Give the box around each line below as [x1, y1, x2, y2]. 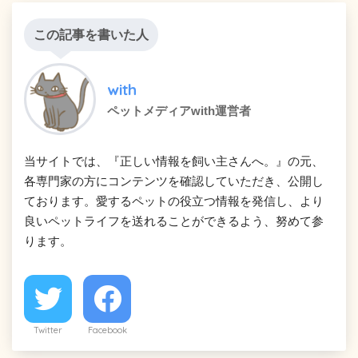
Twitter [34, 324, 62, 336]
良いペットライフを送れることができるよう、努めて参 [24, 214, 324, 229]
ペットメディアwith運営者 [107, 104, 251, 118]
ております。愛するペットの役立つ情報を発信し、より [24, 194, 324, 209]
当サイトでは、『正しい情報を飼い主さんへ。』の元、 [24, 154, 324, 169]
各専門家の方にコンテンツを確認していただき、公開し [24, 174, 324, 189]
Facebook [87, 324, 127, 336]
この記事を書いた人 [34, 28, 149, 42]
